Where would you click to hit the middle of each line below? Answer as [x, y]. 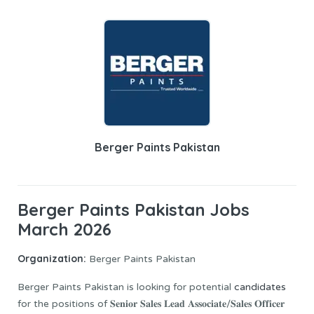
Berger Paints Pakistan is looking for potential [126, 287]
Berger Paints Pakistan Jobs [134, 210]
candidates [260, 287]
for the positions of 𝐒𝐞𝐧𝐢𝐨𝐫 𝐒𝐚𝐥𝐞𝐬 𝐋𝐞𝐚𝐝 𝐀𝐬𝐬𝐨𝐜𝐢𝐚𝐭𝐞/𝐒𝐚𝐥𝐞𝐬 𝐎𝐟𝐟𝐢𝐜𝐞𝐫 [151, 304]
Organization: [52, 259]
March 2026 [64, 229]
